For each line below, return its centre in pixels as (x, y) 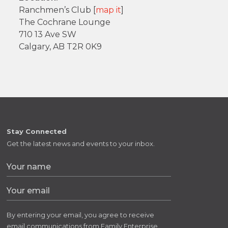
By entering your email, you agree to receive (80, 215)
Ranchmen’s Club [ (58, 10)
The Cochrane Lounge (65, 22)
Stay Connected (36, 132)
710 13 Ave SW (48, 35)
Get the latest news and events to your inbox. (80, 144)
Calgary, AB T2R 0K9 (61, 47)
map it (109, 10)
